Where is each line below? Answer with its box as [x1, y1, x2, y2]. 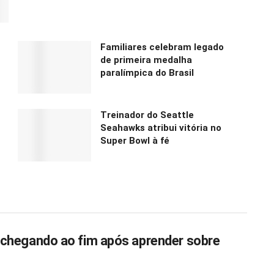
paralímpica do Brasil [100, 67, 194, 78]
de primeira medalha [100, 54, 192, 65]
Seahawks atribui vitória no [100, 122, 221, 133]
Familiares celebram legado [100, 41, 224, 53]
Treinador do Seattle [100, 109, 194, 120]
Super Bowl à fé [100, 135, 169, 146]
